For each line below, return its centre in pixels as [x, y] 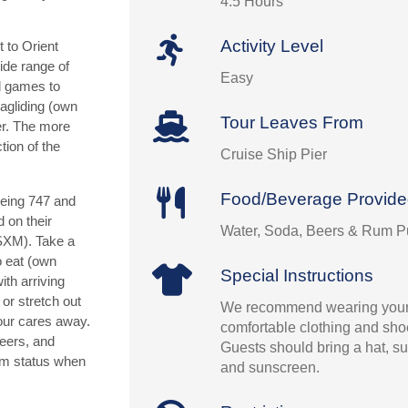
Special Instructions [297, 275]
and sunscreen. [270, 367]
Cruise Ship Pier [274, 154]
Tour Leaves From [292, 122]
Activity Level [272, 46]
